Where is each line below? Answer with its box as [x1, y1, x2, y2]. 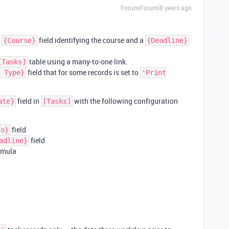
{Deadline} [147, 36, 188, 44]
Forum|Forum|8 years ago [121, 4, 192, 12]
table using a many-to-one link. [28, 57, 128, 66]
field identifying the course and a [37, 35, 145, 45]
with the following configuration [73, 96, 178, 106]
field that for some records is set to [26, 67, 140, 77]
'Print [142, 68, 166, 77]
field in [16, 96, 41, 106]
